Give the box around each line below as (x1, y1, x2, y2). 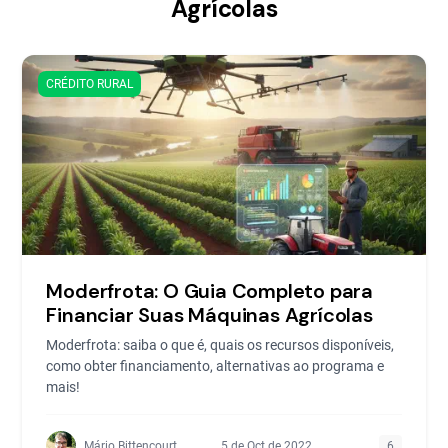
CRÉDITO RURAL (46, 77, 134, 91)
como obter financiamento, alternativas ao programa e (46, 358, 385, 374)
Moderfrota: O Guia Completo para (46, 278, 374, 304)
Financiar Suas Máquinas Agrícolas (46, 302, 373, 328)
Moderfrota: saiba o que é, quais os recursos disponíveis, (46, 337, 395, 353)
